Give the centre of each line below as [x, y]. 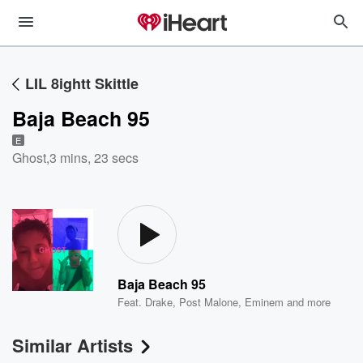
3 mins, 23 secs [94, 158]
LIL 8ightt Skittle [82, 83]
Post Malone [209, 302]
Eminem [265, 302]
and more [307, 302]
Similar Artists [73, 345]
